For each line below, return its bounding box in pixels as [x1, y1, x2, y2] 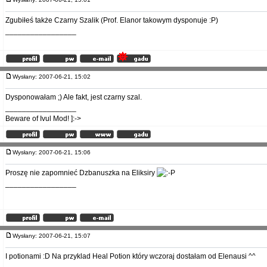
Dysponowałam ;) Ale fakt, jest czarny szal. [5, 93, 142, 101]
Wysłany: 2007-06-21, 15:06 [13, 149, 96, 156]
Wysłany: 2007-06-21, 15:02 [13, 73, 96, 80]
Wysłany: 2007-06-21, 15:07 [13, 232, 96, 239]
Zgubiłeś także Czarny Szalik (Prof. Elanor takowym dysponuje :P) [5, 16, 218, 24]
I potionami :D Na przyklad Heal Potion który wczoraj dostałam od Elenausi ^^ [5, 252, 256, 260]
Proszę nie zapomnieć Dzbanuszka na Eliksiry [5, 169, 157, 177]
